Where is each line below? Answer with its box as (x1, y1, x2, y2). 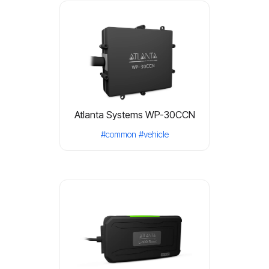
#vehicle (138, 129, 169, 139)
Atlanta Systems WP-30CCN (74, 109, 195, 121)
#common (100, 129, 136, 139)
